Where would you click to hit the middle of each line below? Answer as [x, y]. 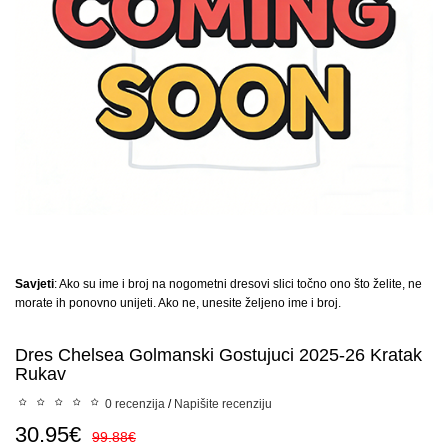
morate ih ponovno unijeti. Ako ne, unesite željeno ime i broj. [178, 303]
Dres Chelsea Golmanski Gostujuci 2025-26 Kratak [218, 355]
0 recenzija [135, 404]
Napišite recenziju [223, 404]
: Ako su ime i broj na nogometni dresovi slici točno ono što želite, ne [238, 284]
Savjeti [34, 284]
